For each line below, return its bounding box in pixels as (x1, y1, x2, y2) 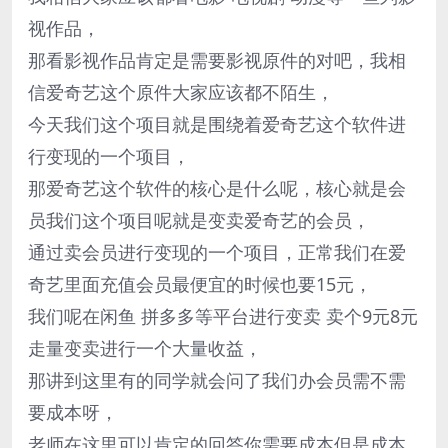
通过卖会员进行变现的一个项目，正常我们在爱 (28, 239, 406, 264)
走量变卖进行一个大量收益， (28, 335, 262, 360)
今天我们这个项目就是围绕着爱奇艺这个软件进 (28, 111, 406, 136)
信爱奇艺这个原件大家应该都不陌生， (28, 79, 334, 104)
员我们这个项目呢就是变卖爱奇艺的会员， (28, 207, 370, 232)
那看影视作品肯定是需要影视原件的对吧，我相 (28, 47, 406, 72)
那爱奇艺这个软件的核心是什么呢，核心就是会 (28, 175, 406, 200)
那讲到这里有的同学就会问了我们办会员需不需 (28, 367, 406, 392)
